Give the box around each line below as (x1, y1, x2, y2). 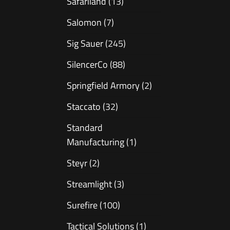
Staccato (67, 100, 101, 114)
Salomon (67, 15, 102, 30)
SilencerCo (67, 57, 108, 72)
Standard (67, 121, 103, 135)
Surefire (67, 198, 98, 213)
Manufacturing (67, 135, 124, 149)
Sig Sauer (67, 36, 103, 51)
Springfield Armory (67, 79, 140, 93)
